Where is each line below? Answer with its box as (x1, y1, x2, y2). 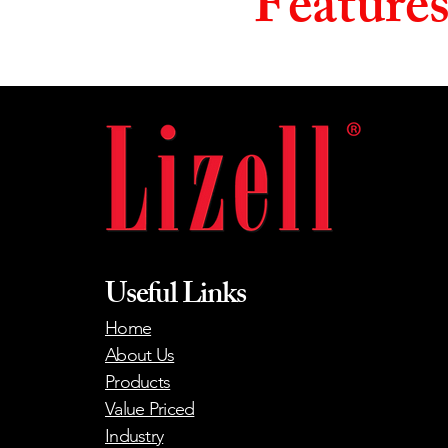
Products (105, 371, 171, 393)
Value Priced (105, 398, 195, 420)
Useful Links (105, 271, 246, 323)
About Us (105, 344, 175, 366)
